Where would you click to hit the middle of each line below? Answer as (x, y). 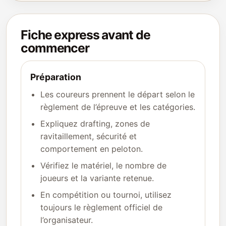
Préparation (56, 77)
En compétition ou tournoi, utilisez (106, 195)
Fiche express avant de (86, 35)
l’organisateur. (67, 220)
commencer (55, 48)
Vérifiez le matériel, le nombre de (103, 165)
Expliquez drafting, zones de (95, 124)
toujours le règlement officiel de (101, 207)
